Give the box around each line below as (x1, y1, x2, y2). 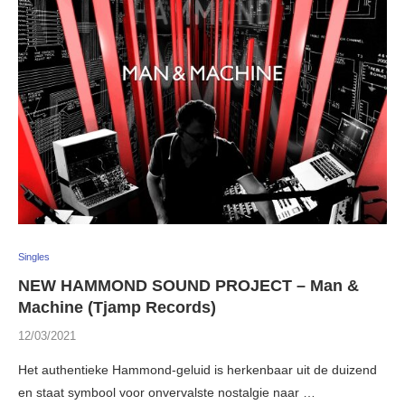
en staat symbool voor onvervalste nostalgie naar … (18, 385, 316, 400)
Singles (18, 251, 50, 263)
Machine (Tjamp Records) (18, 298, 216, 317)
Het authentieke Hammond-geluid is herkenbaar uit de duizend (18, 363, 377, 378)
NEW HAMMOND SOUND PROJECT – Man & (18, 277, 359, 296)
